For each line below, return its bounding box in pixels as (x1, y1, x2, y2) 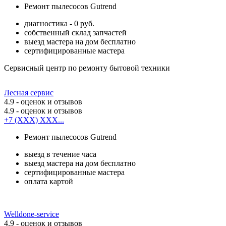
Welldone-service (4, 209, 59, 218)
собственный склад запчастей (24, 28, 127, 37)
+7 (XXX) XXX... (4, 115, 64, 124)
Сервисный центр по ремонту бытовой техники (4, 63, 170, 72)
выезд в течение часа (24, 149, 96, 158)
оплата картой (24, 177, 73, 186)
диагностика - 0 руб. (24, 19, 94, 28)
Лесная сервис (4, 88, 53, 97)
